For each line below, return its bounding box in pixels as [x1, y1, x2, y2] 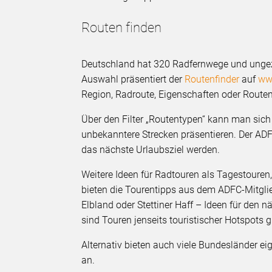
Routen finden [81, 19, 162, 35]
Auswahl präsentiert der [81, 73, 185, 85]
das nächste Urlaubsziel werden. [81, 143, 220, 155]
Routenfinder [185, 73, 240, 85]
